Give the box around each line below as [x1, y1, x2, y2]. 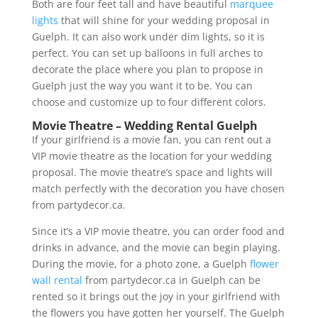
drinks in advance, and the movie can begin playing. [31, 240, 280, 254]
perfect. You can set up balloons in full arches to [31, 45, 263, 60]
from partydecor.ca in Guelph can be [82, 273, 261, 287]
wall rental [31, 273, 82, 287]
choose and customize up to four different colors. [31, 94, 266, 109]
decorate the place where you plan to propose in [31, 62, 263, 76]
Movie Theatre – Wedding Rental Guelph [31, 117, 258, 133]
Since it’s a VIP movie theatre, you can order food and [31, 224, 285, 238]
